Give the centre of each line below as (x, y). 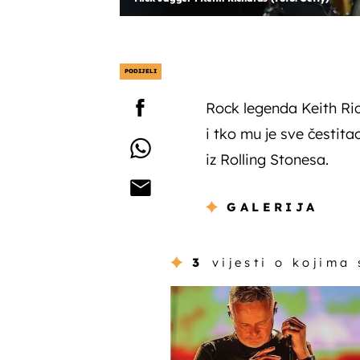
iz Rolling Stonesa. (267, 159)
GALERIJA (272, 207)
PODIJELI (140, 71)
